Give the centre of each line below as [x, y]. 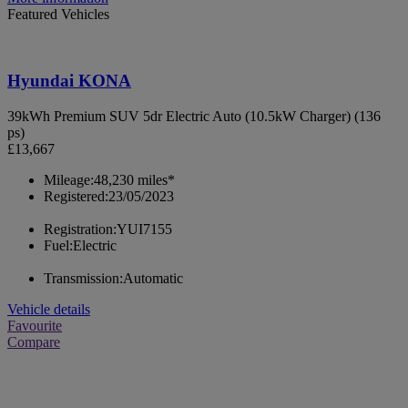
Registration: [80, 229]
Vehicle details [49, 309]
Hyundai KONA [69, 81]
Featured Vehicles [58, 15]
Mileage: [69, 179]
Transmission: [83, 278]
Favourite [35, 325]
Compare [34, 342]
